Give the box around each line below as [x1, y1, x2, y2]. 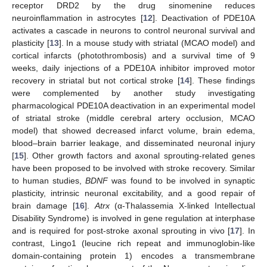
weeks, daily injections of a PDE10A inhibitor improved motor [12, 63, 255, 73]
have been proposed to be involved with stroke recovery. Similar [12, 163, 255, 173]
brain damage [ [12, 200, 75, 210]
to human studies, [12, 175, 86, 185]
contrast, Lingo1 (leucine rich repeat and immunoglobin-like [12, 238, 255, 248]
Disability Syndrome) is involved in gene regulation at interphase [12, 213, 255, 223]
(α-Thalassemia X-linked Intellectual [109, 200, 256, 210]
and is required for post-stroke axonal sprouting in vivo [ [12, 225, 231, 235]
